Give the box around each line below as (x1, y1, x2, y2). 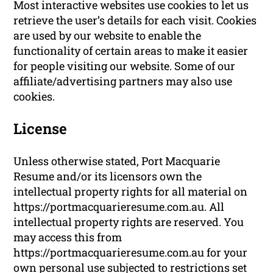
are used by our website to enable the (13, 27, 202, 43)
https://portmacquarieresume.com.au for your (13, 244, 248, 260)
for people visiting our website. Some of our (13, 58, 236, 73)
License (13, 118, 68, 138)
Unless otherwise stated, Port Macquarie (13, 153, 221, 168)
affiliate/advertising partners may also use (13, 73, 233, 88)
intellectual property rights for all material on (13, 183, 248, 199)
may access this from (13, 229, 122, 244)
